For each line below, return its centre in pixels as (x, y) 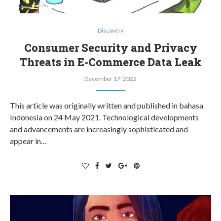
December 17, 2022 (110, 79)
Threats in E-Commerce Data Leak (110, 62)
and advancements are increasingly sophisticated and (99, 129)
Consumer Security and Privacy (110, 48)
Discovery (110, 30)
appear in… (28, 141)
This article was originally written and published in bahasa (107, 105)
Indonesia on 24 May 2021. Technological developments (104, 117)
